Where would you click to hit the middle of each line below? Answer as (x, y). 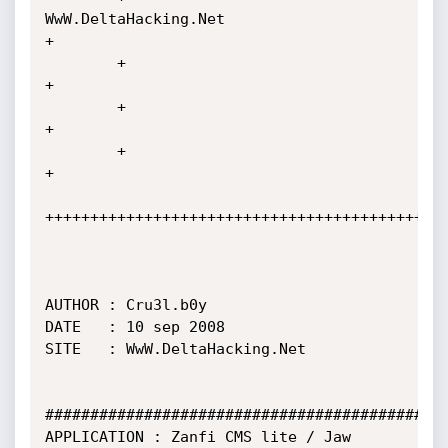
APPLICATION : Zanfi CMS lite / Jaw (197, 437)
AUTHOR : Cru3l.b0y (125, 305)
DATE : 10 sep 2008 (134, 327)
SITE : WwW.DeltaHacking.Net (175, 349)
